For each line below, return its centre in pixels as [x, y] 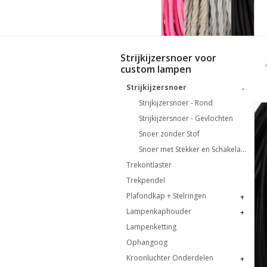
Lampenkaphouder [159, 211]
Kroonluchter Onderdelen [170, 257]
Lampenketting [151, 226]
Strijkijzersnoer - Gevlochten [186, 118]
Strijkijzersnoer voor [168, 58]
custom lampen [156, 69]
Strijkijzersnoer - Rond [176, 103]
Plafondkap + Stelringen [166, 195]
